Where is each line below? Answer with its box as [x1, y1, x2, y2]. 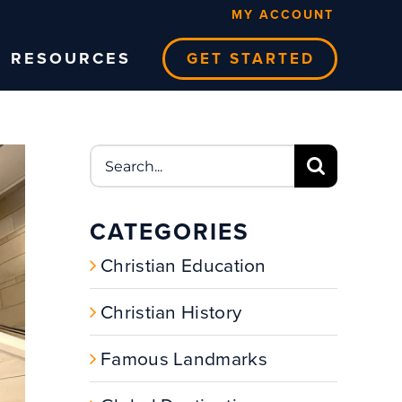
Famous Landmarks [100, 344, 267, 372]
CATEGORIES [90, 214, 249, 249]
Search [89, 146, 155, 169]
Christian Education [100, 250, 267, 279]
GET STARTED [187, 47, 315, 70]
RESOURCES [11, 47, 131, 70]
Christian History [100, 297, 242, 326]
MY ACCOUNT [232, 5, 334, 24]
